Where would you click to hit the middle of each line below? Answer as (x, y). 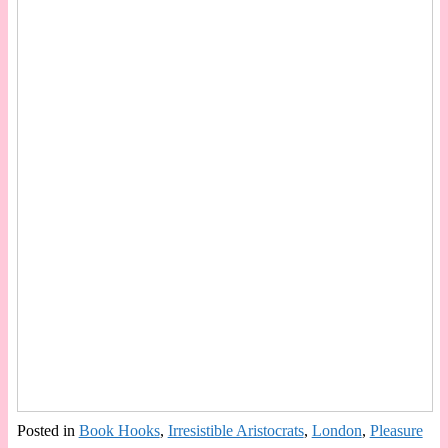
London (336, 430)
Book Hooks (119, 430)
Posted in (45, 430)
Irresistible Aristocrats (235, 430)
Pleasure (396, 430)
